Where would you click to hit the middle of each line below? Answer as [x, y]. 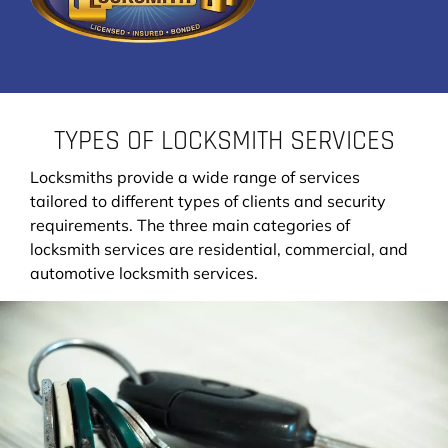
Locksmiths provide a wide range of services [195, 176]
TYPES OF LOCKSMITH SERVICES [224, 140]
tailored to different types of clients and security [208, 200]
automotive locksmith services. [144, 272]
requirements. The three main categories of [190, 224]
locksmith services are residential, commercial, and [219, 248]
